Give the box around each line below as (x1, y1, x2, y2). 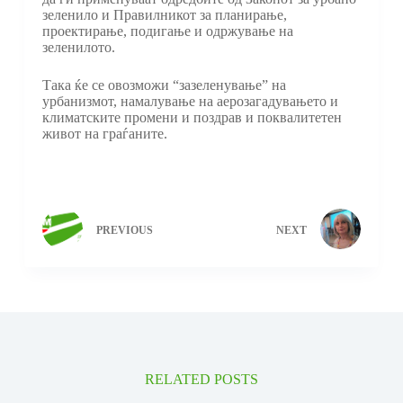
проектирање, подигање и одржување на (41, 23, 293, 40)
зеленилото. (41, 40, 115, 56)
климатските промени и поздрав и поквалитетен (41, 110, 342, 126)
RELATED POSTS (144, 372, 258, 388)
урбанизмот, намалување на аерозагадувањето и (41, 94, 338, 110)
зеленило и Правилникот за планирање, (41, 7, 287, 23)
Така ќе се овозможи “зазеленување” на (41, 77, 286, 94)
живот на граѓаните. (41, 126, 167, 142)
